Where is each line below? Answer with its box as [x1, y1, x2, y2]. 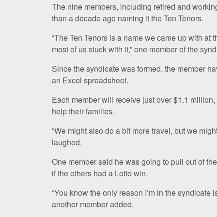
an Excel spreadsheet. [52, 74, 128, 86]
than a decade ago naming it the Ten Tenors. [52, 12, 203, 24]
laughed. [52, 136, 82, 148]
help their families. [52, 105, 114, 117]
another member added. [52, 198, 134, 210]
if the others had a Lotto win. [52, 167, 148, 179]
